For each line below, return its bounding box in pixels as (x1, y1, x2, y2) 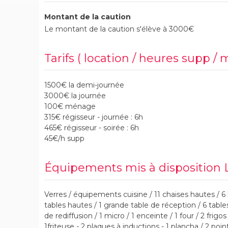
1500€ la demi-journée (44, 80, 124, 90)
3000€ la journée (44, 91, 106, 100)
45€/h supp (44, 133, 84, 143)
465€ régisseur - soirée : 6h (44, 123, 139, 132)
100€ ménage (44, 101, 96, 111)
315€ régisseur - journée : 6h (44, 112, 143, 122)
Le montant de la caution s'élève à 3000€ (44, 24, 194, 34)
